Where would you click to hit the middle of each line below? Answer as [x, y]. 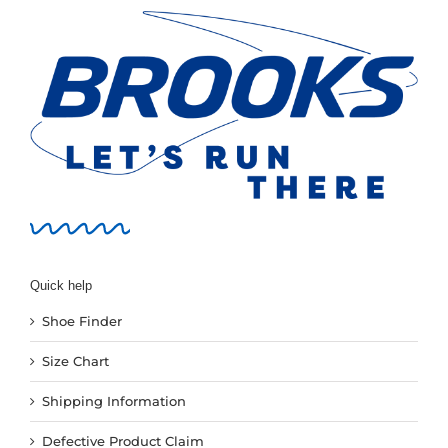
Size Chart [75, 361]
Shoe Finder [81, 321]
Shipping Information [113, 401]
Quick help [60, 285]
